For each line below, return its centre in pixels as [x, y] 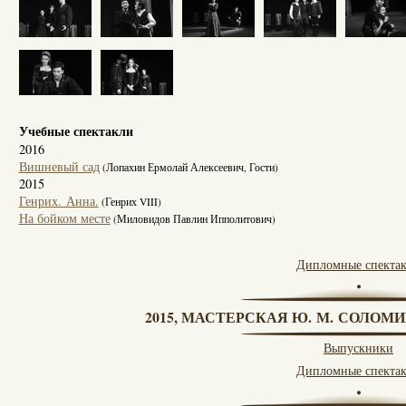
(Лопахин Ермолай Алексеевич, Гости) [188, 167]
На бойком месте [64, 217]
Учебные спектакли [76, 130]
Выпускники [358, 347]
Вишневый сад [59, 166]
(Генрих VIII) [130, 201]
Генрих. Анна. [58, 200]
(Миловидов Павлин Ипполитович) [193, 218]
